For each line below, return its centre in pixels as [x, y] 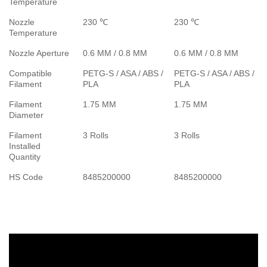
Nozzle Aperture [39, 53]
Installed [25, 146]
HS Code [26, 177]
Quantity [25, 156]
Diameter [26, 115]
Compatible [30, 73]
